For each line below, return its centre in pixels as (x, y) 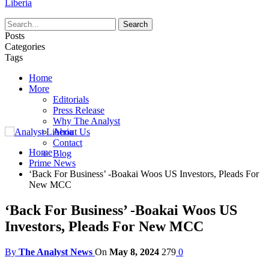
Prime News (52, 163)
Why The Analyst (86, 121)
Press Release (79, 110)
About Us (71, 132)
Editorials (71, 99)
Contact (68, 143)
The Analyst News (56, 252)
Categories (25, 47)
